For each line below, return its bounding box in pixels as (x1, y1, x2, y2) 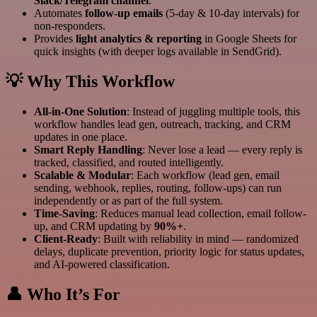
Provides (34, 33, 76, 45)
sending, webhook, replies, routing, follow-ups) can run (34, 182, 282, 195)
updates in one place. (34, 131, 127, 144)
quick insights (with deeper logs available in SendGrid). (34, 45, 282, 58)
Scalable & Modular (34, 169, 131, 182)
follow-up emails (85, 7, 163, 20)
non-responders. (34, 20, 105, 33)
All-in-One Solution (34, 105, 127, 118)
